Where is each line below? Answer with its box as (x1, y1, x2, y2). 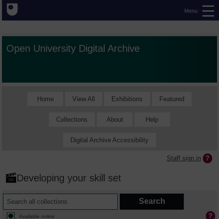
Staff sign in (166, 154, 201, 162)
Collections (56, 115, 88, 123)
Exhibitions (111, 95, 143, 103)
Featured (159, 95, 184, 103)
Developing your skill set (17, 172, 122, 184)
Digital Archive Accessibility (70, 136, 149, 144)
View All (72, 95, 95, 103)
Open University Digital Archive (6, 43, 140, 54)
